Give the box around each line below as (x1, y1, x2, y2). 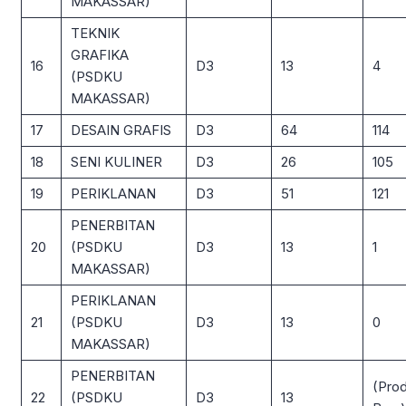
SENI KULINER (71, 152, 162, 170)
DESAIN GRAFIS (71, 121, 171, 139)
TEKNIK (71, 24, 120, 42)
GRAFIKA (71, 45, 129, 63)
